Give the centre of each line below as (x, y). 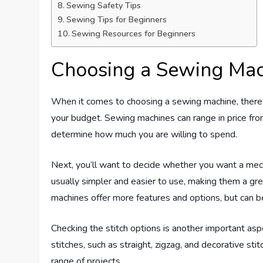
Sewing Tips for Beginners (117, 20)
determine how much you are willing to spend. (144, 135)
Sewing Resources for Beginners (134, 34)
